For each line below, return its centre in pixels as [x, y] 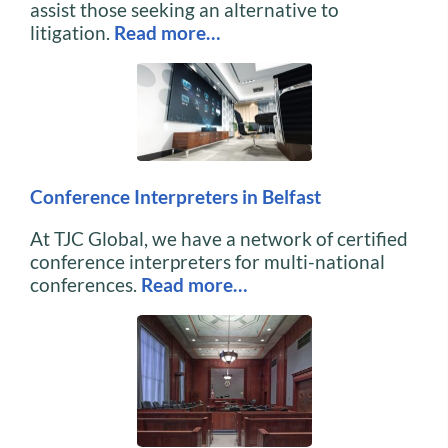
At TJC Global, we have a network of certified [219, 239]
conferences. [85, 285]
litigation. [72, 32]
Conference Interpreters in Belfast [175, 196]
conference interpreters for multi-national [207, 262]
